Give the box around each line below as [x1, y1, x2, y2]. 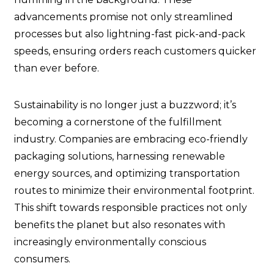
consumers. [14, 253, 70, 265]
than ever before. [14, 62, 99, 75]
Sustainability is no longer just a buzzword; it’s [14, 99, 236, 111]
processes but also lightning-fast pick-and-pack [14, 28, 245, 40]
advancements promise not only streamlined [14, 11, 233, 23]
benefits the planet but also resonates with [14, 219, 225, 231]
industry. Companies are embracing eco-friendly [14, 133, 248, 146]
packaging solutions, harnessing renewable [14, 150, 225, 163]
